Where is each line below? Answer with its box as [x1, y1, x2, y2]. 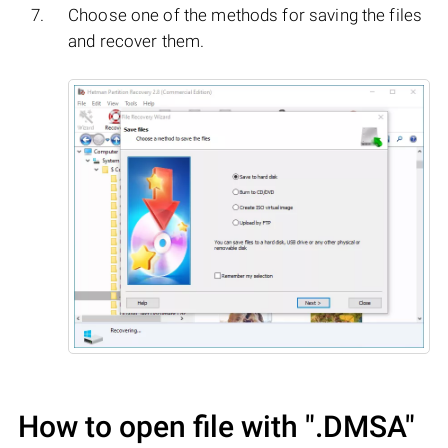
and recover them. [68, 31, 205, 52]
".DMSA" [305, 408, 415, 444]
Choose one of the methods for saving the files [68, 5, 423, 26]
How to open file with [18, 408, 305, 444]
